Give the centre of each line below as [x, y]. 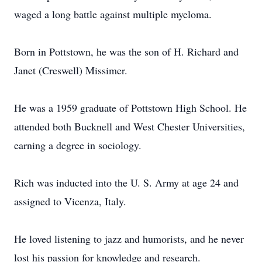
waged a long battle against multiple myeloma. [113, 14]
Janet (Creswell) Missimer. [71, 70]
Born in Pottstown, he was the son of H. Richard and [126, 51]
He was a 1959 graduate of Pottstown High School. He [130, 108]
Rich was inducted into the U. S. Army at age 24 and [126, 182]
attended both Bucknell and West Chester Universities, [130, 126]
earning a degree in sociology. [78, 145]
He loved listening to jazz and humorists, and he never [129, 239]
